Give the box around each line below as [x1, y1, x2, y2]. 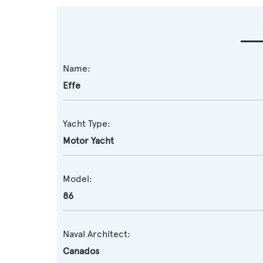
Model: [63, 173, 92, 184]
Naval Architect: [63, 228, 130, 240]
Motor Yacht [63, 135, 114, 146]
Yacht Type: [63, 118, 110, 129]
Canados [63, 245, 99, 257]
